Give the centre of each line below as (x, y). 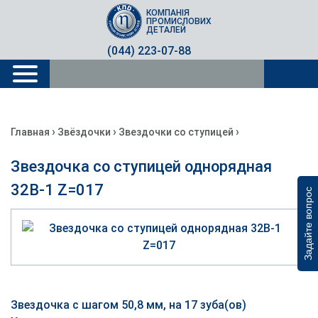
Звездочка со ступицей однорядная (141, 166)
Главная (30, 132)
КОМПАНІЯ (168, 13)
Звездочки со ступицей (176, 132)
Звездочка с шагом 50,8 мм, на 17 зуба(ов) (128, 305)
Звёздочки (84, 132)
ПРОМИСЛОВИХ (179, 21)
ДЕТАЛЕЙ (166, 30)
